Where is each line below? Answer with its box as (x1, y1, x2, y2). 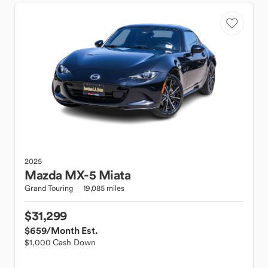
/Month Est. (46, 224, 98, 236)
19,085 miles (83, 183, 124, 193)
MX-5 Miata (65, 167, 130, 183)
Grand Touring (25, 183, 73, 193)
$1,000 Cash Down (25, 237, 96, 248)
